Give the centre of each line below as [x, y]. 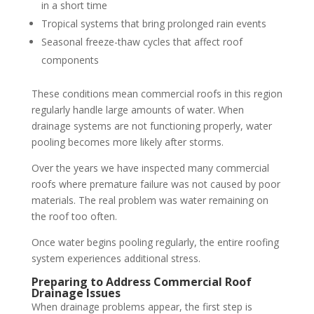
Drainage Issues [76, 293]
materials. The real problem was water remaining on [150, 200]
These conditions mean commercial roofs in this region [157, 94]
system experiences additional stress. [116, 258]
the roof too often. [74, 216]
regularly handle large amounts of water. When [137, 110]
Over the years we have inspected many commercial [150, 168]
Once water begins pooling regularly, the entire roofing [155, 242]
